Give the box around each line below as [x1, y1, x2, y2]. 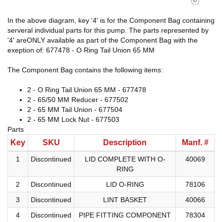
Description [103, 138, 147, 147]
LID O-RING [106, 180, 144, 188]
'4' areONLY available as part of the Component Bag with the [7, 36, 198, 44]
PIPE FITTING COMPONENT [79, 211, 171, 219]
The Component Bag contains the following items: [7, 65, 163, 74]
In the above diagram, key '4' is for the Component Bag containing [7, 16, 215, 24]
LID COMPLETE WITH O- [84, 155, 166, 163]
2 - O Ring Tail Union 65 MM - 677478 [27, 85, 146, 94]
